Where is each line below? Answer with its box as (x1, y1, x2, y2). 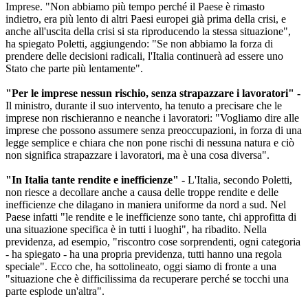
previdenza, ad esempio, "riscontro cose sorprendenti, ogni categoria (5, 236, 300, 248)
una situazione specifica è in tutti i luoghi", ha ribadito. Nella (5, 223, 267, 236)
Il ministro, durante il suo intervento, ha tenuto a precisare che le (5, 100, 282, 112)
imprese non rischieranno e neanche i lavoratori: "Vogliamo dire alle (5, 112, 299, 124)
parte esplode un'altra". (5, 285, 104, 298)
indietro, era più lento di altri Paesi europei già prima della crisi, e (5, 13, 286, 25)
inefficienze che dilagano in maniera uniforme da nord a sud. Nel (5, 199, 286, 211)
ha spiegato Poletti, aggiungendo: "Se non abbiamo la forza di (5, 38, 273, 50)
